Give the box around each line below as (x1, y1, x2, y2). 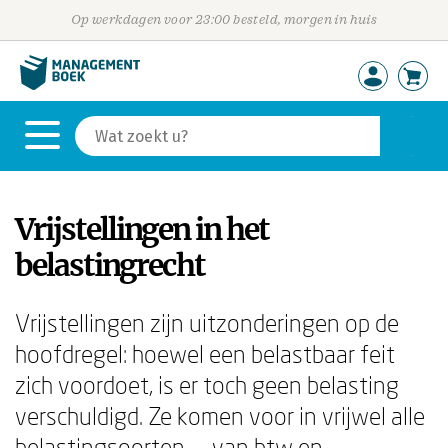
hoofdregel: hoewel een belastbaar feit (15, 339, 395, 368)
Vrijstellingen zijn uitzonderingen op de (15, 308, 399, 337)
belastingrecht (15, 246, 205, 284)
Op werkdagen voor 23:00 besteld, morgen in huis (70, 12, 378, 27)
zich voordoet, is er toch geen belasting (15, 370, 399, 399)
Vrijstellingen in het (15, 210, 269, 248)
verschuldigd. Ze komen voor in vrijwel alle (15, 401, 425, 430)
